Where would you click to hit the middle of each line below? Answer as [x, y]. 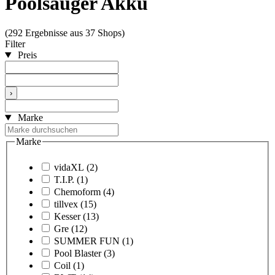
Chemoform [77, 192]
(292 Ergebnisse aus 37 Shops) [65, 33]
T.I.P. [64, 179]
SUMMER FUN [87, 241]
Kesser [67, 216]
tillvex [66, 204]
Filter [15, 44]
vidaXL [69, 167]
